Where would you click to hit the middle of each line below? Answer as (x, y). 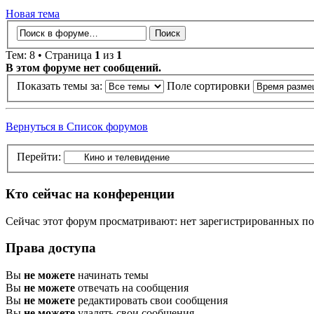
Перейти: (39, 157)
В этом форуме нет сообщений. (83, 67)
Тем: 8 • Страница (50, 55)
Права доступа (51, 248)
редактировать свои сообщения (151, 300)
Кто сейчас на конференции (90, 193)
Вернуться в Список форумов (77, 127)
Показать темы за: (61, 86)
